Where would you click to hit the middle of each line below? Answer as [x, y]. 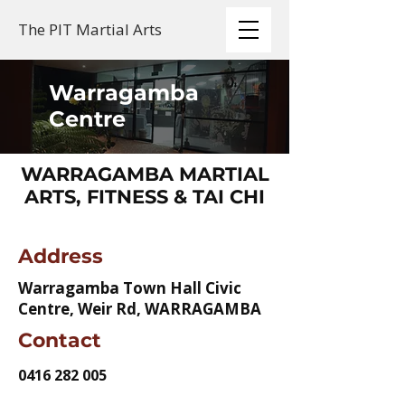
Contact [60, 340]
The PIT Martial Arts [90, 29]
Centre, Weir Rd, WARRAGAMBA [140, 309]
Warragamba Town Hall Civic [130, 288]
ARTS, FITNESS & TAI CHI [145, 197]
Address [61, 256]
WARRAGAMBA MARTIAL [145, 174]
